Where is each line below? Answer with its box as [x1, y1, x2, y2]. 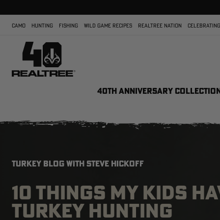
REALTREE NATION [138, 22, 182, 29]
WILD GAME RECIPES [84, 22, 132, 29]
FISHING [59, 22, 78, 29]
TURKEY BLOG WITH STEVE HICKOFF [12, 159, 144, 168]
